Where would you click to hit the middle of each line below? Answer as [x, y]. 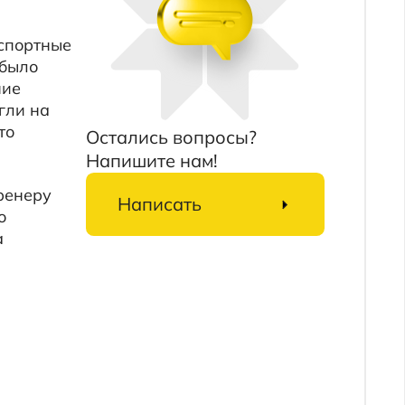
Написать [71, 149]
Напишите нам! [64, 109]
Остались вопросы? [82, 88]
